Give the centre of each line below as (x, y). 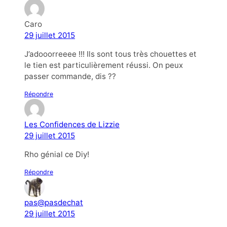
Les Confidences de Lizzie (72, 124)
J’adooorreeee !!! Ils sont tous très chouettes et (110, 54)
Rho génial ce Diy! (57, 155)
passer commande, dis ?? (70, 76)
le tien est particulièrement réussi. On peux (104, 65)
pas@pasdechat (54, 203)
